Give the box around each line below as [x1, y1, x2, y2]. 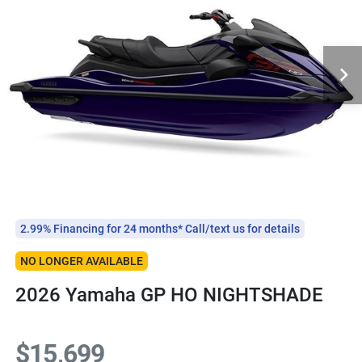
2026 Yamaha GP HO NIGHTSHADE [15, 283, 323, 306]
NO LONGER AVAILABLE [20, 254, 143, 267]
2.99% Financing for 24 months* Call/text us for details [20, 221, 300, 235]
